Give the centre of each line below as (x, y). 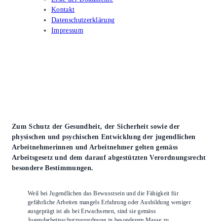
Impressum (67, 30)
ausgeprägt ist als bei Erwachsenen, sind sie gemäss (92, 211)
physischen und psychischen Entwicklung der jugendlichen (104, 137)
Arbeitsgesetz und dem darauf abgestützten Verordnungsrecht (109, 158)
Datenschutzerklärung (83, 19)
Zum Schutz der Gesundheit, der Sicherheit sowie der (96, 127)
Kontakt (63, 9)
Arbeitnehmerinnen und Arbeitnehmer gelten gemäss (95, 147)
